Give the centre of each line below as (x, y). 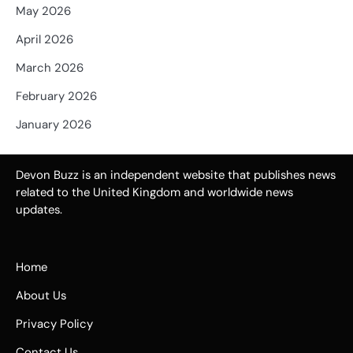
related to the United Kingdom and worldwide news (154, 192)
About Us (41, 295)
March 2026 (50, 67)
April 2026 (45, 39)
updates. (39, 209)
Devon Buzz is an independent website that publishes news (176, 175)
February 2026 (56, 96)
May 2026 (43, 11)
